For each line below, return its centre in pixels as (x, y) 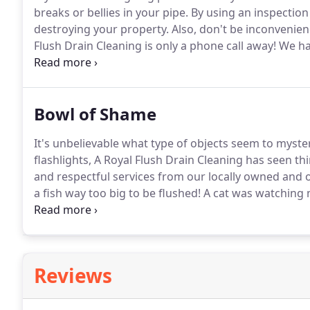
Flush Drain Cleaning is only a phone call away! (155, 46)
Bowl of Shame (95, 114)
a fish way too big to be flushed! (117, 193)
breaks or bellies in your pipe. (111, 12)
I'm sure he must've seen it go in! (120, 210)
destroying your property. (101, 29)
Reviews (73, 275)
